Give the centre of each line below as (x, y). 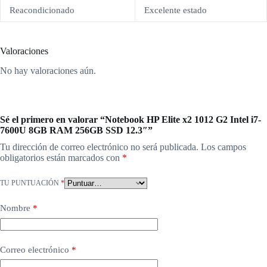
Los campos (223, 147)
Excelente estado (176, 10)
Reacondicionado (42, 10)
